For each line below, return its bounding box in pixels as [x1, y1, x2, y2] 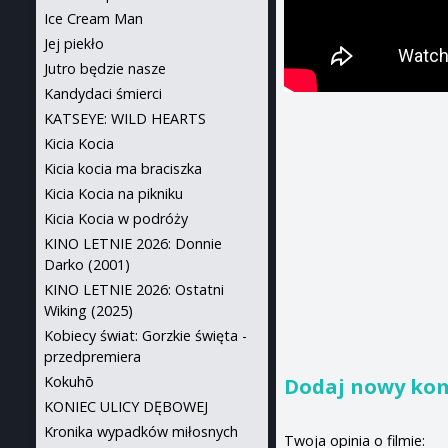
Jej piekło [44, 34, 104, 53]
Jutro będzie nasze [44, 59, 166, 78]
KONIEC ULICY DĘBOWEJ [44, 397, 208, 416]
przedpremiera [44, 347, 141, 366]
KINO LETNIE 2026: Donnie [44, 234, 222, 253]
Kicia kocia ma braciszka [44, 159, 202, 178]
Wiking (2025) [44, 301, 133, 320]
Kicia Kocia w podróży [44, 209, 188, 228]
